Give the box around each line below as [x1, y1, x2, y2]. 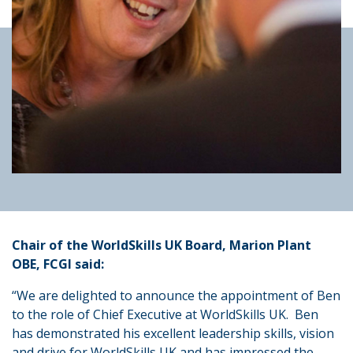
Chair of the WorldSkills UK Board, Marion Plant [12, 236, 311, 254]
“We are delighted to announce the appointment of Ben [12, 286, 340, 304]
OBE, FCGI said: [12, 255, 104, 273]
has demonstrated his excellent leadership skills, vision [12, 324, 334, 342]
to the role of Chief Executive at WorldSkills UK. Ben [12, 305, 318, 323]
